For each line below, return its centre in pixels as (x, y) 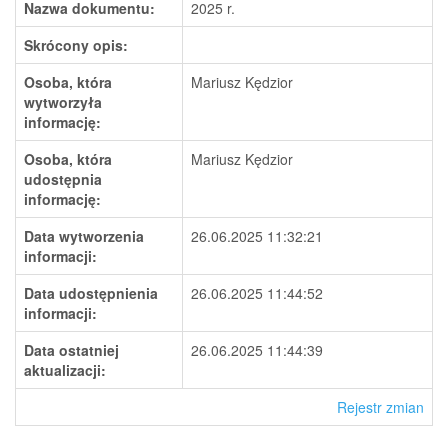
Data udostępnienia (91, 293)
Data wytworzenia (84, 236)
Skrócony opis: (76, 45)
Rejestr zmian (380, 407)
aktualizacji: (65, 370)
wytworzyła (63, 102)
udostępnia (63, 179)
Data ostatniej (71, 350)
